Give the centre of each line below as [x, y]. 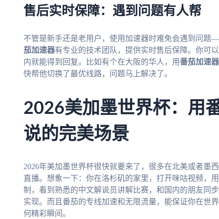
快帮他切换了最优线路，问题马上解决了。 [98, 74]
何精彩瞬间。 [47, 213]
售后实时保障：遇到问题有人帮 [112, 11]
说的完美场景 [76, 135]
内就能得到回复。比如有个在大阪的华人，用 [102, 62]
